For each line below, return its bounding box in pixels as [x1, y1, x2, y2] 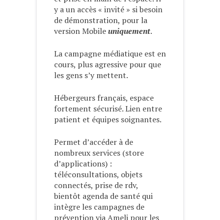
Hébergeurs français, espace [54, 92, 154, 104]
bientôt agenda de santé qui [54, 191, 153, 202]
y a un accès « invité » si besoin [54, 4, 163, 15]
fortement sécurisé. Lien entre [54, 103, 162, 114]
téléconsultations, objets [54, 169, 142, 180]
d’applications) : [54, 158, 112, 169]
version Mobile [54, 26, 108, 37]
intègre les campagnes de [54, 201, 144, 213]
